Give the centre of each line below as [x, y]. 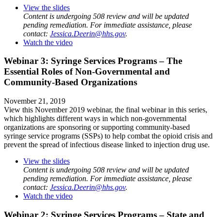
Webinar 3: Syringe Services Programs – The [93, 61]
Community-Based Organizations [70, 82]
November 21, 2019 [35, 101]
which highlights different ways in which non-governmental [95, 118]
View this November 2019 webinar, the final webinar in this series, [106, 109]
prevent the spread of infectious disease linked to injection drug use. [107, 144]
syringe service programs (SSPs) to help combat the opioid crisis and [108, 136]
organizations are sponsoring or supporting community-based [97, 127]
